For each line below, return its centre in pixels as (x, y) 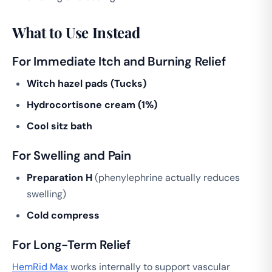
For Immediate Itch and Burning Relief (119, 61)
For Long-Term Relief (71, 244)
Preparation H (59, 177)
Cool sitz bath (59, 126)
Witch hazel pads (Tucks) (87, 83)
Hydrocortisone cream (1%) (92, 104)
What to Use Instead (76, 32)
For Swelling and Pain (72, 155)
